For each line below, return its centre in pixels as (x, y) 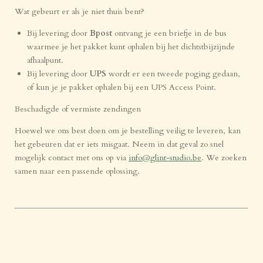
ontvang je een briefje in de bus (169, 33)
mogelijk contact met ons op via (72, 158)
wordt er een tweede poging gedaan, (173, 74)
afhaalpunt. (45, 60)
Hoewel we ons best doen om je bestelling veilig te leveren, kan (128, 131)
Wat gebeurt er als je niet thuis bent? (80, 11)
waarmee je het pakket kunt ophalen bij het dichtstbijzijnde (131, 47)
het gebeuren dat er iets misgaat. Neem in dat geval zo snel (119, 144)
